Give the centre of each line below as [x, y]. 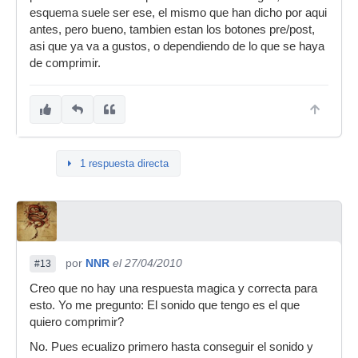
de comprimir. [65, 63]
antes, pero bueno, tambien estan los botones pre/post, [172, 30]
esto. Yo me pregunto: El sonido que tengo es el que [165, 305]
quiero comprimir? [77, 322]
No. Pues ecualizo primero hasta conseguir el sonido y [171, 347]
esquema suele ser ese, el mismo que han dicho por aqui [178, 13]
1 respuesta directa [124, 163]
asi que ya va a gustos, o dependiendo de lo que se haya [177, 46]
